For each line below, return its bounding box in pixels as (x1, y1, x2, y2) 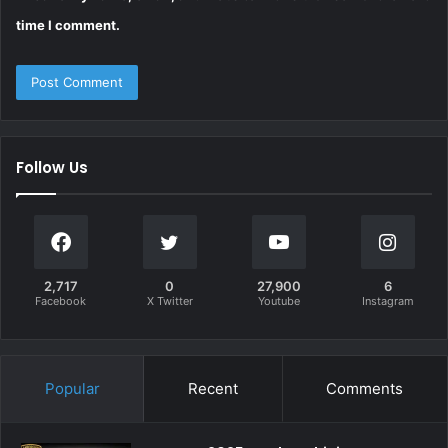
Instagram (361, 293, 414, 308)
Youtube (257, 293, 300, 308)
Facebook (35, 293, 86, 308)
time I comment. (16, 16, 120, 33)
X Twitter (146, 293, 193, 308)
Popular (44, 378, 100, 398)
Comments (326, 378, 404, 398)
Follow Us (16, 156, 88, 178)
